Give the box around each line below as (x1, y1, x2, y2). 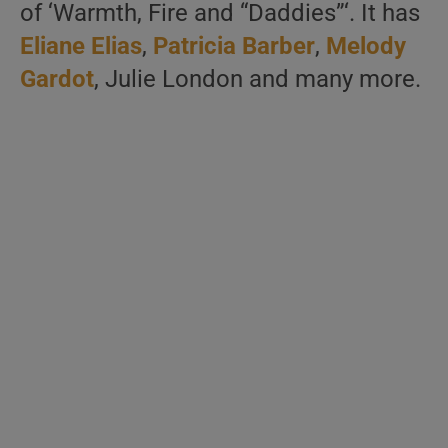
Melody (326, 32, 406, 60)
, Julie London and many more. (94, 65, 421, 93)
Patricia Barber (153, 32, 315, 60)
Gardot (20, 65, 94, 93)
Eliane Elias (20, 32, 142, 60)
